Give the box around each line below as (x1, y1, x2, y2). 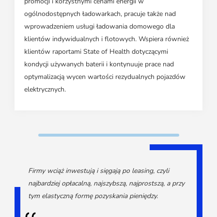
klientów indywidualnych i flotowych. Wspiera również (24, 34, 189, 44)
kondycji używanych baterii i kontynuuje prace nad (24, 60, 174, 69)
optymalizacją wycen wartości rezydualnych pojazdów (24, 72, 186, 82)
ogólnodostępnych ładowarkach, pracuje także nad (24, 9, 176, 19)
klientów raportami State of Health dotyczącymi (24, 47, 168, 57)
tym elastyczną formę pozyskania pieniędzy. (28, 191, 158, 201)
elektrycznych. (24, 85, 66, 94)
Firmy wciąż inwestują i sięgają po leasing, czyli (28, 166, 169, 176)
